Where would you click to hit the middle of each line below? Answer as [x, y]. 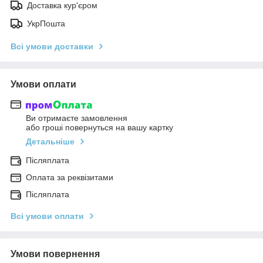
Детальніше [50, 142]
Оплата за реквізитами [70, 178]
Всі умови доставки [52, 46]
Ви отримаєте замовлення [77, 118]
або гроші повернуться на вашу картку [100, 128]
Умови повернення [55, 254]
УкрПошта [46, 23]
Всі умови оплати [47, 216]
